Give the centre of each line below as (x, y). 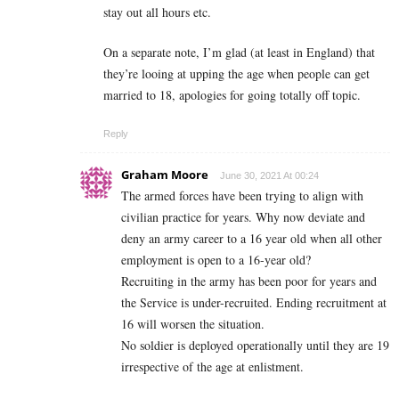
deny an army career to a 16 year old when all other (252, 239)
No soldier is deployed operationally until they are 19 (255, 346)
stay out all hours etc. (157, 12)
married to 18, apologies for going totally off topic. (232, 95)
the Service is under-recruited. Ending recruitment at (254, 303)
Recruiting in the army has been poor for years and (249, 281)
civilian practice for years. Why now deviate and (243, 217)
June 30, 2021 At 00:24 (269, 176)
